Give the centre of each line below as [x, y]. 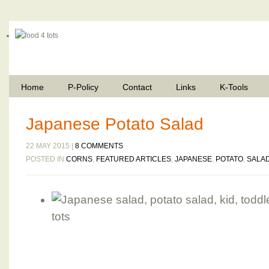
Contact [137, 87]
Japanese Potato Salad [115, 124]
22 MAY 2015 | [50, 146]
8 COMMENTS [99, 146]
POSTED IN [46, 159]
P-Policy [83, 87]
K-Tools [234, 87]
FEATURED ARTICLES [134, 159]
